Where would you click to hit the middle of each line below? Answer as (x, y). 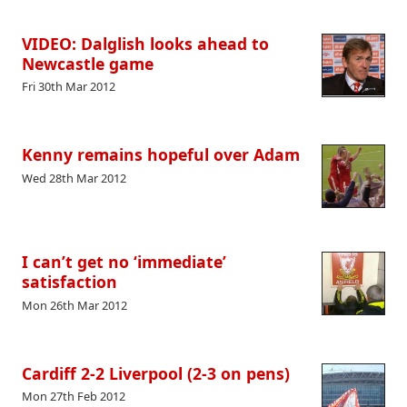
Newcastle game (88, 63)
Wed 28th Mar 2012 (74, 178)
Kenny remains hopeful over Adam (161, 155)
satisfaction (69, 282)
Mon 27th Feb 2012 (74, 397)
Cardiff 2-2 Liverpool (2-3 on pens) (156, 373)
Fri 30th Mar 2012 (69, 86)
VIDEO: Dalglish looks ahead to (145, 43)
